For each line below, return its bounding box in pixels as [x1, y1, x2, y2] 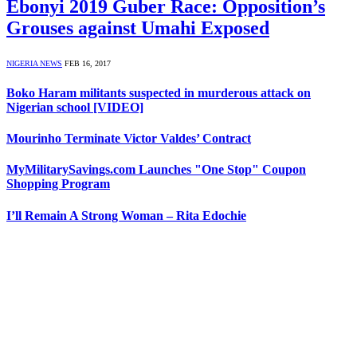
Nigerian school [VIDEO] [6, 100, 143, 114]
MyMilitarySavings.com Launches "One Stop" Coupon [6, 163, 306, 177]
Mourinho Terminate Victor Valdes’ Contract [6, 131, 251, 146]
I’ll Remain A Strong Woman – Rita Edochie [6, 208, 246, 222]
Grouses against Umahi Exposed [6, 17, 269, 38]
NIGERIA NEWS [6, 58, 62, 68]
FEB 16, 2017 [65, 58, 111, 68]
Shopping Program [6, 177, 110, 191]
